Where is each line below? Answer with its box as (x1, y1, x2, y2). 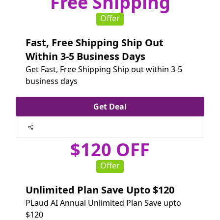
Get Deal (93, 101, 127, 112)
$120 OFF (70, 137, 150, 162)
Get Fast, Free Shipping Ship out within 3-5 (26, 64, 182, 75)
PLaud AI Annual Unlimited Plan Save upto (26, 197, 181, 209)
